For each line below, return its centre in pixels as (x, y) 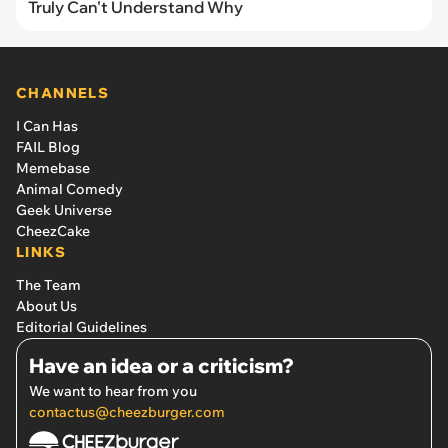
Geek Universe (64, 209)
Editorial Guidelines (81, 326)
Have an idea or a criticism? (161, 365)
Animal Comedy (69, 188)
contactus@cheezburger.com (127, 411)
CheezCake (53, 230)
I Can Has (47, 125)
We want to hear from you (113, 390)
